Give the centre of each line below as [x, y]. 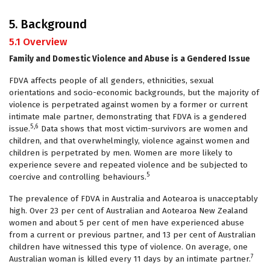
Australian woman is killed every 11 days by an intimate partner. [130, 259]
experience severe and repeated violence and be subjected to [128, 165]
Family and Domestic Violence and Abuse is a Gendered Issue [130, 59]
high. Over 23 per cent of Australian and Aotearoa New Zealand [128, 211]
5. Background [48, 24]
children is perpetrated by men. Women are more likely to [121, 153]
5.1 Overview [38, 42]
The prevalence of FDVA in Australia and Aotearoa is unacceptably [133, 199]
